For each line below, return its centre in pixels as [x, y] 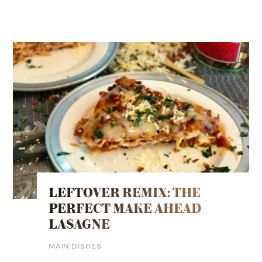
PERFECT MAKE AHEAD [125, 208]
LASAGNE [79, 224]
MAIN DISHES [75, 246]
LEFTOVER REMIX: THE [124, 192]
